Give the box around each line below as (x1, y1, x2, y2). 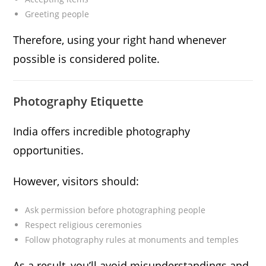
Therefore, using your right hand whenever (13, 33, 227, 47)
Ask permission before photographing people (25, 204, 206, 216)
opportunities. (13, 143, 84, 158)
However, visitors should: (13, 174, 140, 189)
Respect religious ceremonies (25, 219, 142, 231)
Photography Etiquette (13, 93, 144, 110)
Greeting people (25, 8, 90, 20)
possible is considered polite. (13, 52, 160, 66)
